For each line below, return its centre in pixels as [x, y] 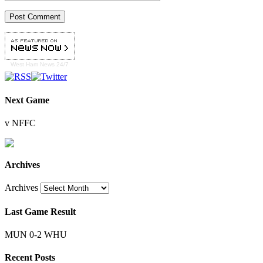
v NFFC [20, 123]
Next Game [27, 100]
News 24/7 [53, 65]
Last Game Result [40, 211]
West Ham [24, 65]
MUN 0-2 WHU [36, 234]
